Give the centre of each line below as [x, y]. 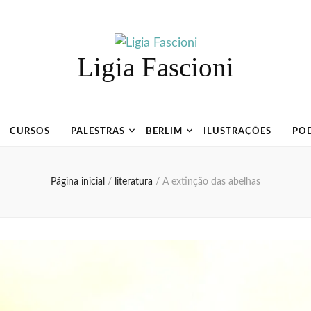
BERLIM [164, 132]
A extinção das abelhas [211, 182]
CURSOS [30, 132]
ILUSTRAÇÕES [237, 132]
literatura [135, 182]
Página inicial [78, 182]
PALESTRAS [98, 132]
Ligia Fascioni [155, 67]
